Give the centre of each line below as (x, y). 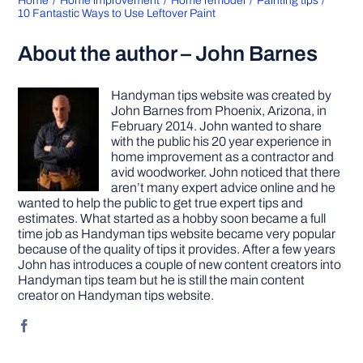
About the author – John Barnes (168, 53)
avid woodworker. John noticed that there (226, 172)
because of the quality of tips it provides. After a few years (177, 249)
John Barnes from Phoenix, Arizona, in (219, 110)
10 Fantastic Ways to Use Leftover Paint (117, 13)
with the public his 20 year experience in (222, 141)
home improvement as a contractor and (223, 156)
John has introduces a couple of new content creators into (180, 264)
